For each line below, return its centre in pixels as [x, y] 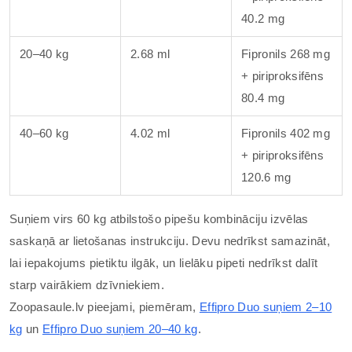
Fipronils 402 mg [286, 133]
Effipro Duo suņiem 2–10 [266, 307]
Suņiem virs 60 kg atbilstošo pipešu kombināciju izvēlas [159, 219]
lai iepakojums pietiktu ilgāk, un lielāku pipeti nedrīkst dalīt [164, 263]
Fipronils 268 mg [286, 54]
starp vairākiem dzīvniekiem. [87, 285]
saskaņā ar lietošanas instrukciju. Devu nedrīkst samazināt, [170, 241]
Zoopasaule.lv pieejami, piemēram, [104, 307]
